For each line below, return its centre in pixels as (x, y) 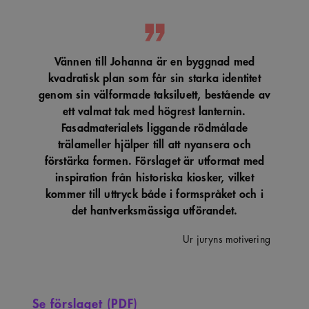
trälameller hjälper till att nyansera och (154, 143)
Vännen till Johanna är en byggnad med (154, 60)
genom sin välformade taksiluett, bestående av (155, 93)
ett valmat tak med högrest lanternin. (154, 110)
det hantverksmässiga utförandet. (154, 209)
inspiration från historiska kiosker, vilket (154, 176)
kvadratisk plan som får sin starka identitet (154, 77)
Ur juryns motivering (227, 238)
